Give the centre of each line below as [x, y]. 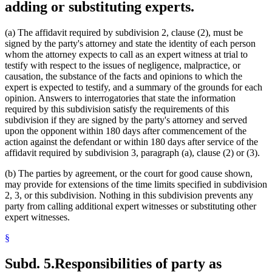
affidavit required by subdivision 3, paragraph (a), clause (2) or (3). [132, 152]
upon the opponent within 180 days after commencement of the [126, 131]
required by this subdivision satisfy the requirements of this [117, 109]
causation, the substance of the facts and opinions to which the [124, 76]
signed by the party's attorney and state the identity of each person [130, 43]
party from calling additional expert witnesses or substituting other [131, 206]
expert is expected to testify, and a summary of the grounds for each [134, 87]
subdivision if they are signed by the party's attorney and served [126, 120]
